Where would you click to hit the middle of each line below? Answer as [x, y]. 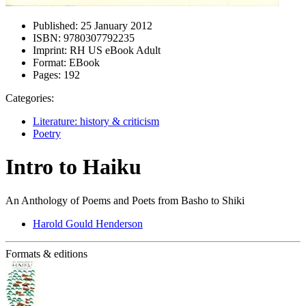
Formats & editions [46, 253]
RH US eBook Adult [114, 50]
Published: [55, 26]
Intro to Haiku [73, 167]
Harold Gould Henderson [88, 223]
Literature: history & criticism [96, 121]
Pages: [47, 75]
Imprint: [50, 50]
